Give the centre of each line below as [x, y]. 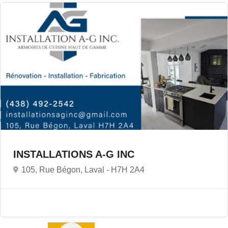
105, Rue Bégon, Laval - [66, 170]
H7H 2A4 [128, 170]
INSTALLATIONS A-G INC [75, 154]
